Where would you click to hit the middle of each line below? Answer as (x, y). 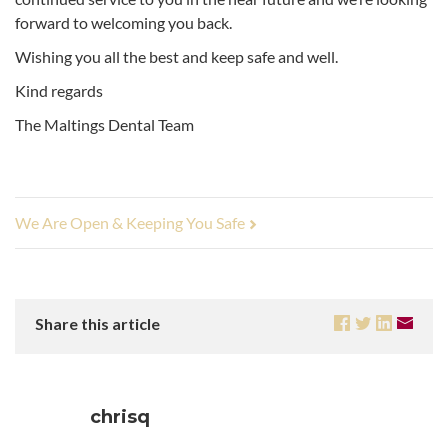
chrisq (119, 417)
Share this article (97, 324)
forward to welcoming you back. (123, 23)
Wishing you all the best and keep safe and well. (176, 57)
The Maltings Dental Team (104, 125)
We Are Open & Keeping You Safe (131, 223)
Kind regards (59, 91)
